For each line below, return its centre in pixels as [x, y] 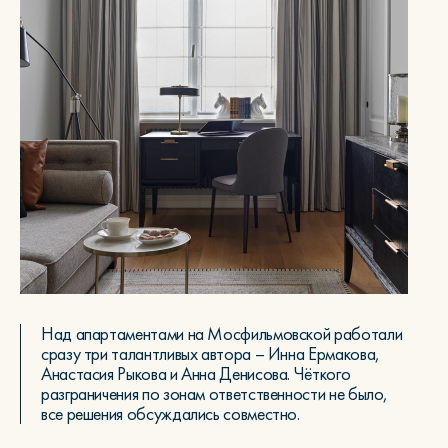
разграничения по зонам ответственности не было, [215, 394]
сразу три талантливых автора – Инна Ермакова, [210, 354]
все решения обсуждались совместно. [170, 414]
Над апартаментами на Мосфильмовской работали [222, 334]
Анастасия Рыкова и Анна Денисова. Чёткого [196, 374]
